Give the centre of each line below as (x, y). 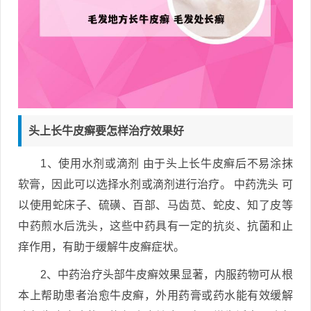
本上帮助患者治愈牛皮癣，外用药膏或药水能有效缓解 (155, 295)
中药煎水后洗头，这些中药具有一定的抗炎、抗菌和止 (155, 226)
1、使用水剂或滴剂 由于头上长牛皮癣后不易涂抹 (167, 163)
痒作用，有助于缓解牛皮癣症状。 (101, 246)
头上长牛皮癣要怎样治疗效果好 (106, 131)
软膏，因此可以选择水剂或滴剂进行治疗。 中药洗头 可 (155, 184)
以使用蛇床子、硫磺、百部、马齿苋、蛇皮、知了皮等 (155, 205)
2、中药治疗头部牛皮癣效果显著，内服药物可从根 (167, 274)
